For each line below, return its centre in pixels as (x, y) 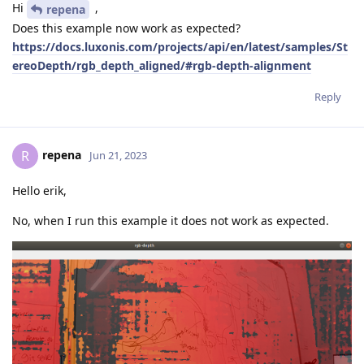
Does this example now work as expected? (126, 28)
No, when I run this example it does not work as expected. (171, 221)
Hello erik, (39, 191)
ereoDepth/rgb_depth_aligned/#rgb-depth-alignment (162, 66)
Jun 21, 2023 (118, 155)
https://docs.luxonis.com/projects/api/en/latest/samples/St (180, 47)
